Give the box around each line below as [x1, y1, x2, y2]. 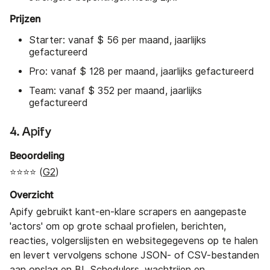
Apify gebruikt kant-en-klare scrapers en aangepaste [10, 206, 246, 218]
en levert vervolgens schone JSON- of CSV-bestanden [10, 249, 259, 261]
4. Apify [10, 125, 52, 138]
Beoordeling [10, 149, 64, 162]
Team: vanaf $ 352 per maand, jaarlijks [29, 84, 202, 96]
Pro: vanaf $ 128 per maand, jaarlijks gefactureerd [29, 65, 254, 77]
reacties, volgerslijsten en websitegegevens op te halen [10, 234, 258, 246]
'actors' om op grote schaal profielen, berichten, [10, 220, 226, 232]
